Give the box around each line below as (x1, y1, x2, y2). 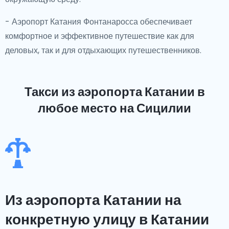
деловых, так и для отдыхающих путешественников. (5, 44, 201, 56)
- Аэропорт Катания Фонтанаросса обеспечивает (5, 16, 192, 28)
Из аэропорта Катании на (5, 190, 181, 210)
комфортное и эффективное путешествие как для (5, 30, 194, 42)
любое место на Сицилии (38, 100, 191, 117)
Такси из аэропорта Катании (24, 83, 195, 100)
